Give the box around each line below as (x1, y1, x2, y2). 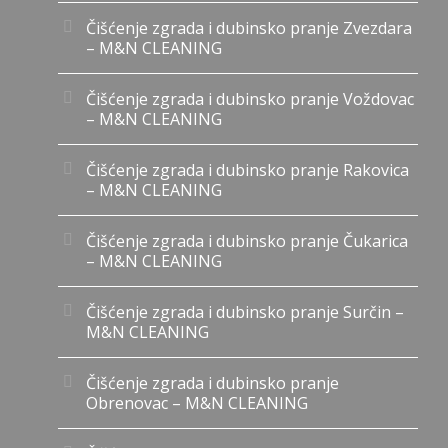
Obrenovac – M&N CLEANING (86, 391, 308, 414)
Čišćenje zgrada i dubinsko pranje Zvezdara (86, 16, 412, 39)
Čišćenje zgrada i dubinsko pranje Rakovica (86, 158, 409, 181)
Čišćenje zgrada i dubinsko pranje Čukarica (86, 229, 408, 252)
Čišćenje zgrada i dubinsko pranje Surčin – (86, 300, 404, 323)
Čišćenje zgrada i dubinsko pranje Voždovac (86, 87, 414, 110)
